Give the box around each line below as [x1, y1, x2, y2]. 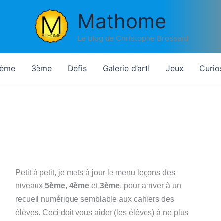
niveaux [15, 182, 45, 190]
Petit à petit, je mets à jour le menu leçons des [15, 168, 175, 177]
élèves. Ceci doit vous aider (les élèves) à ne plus [15, 208, 188, 217]
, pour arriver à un [120, 182, 181, 190]
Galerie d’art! [102, 63, 150, 73]
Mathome [77, 8, 166, 33]
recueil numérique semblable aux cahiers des [15, 195, 174, 203]
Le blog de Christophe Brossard [77, 33, 188, 43]
